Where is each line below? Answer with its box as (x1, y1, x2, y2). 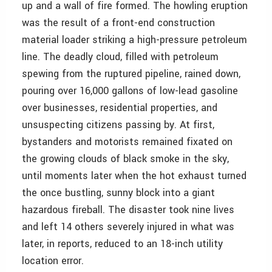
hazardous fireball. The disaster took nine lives (22, 203, 234, 217)
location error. (22, 254, 84, 268)
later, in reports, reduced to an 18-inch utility (22, 237, 223, 251)
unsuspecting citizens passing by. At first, (22, 118, 214, 132)
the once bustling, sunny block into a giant (22, 186, 215, 200)
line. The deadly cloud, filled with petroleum (22, 50, 219, 64)
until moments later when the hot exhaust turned (22, 169, 246, 183)
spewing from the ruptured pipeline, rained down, (22, 67, 240, 81)
